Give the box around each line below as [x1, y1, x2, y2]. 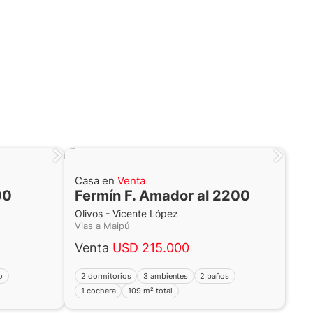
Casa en [75, 174, 117, 188]
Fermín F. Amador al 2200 [75, 187, 250, 205]
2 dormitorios [80, 270, 131, 281]
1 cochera [80, 285, 116, 296]
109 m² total [128, 285, 173, 296]
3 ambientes [143, 270, 189, 281]
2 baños [200, 270, 230, 281]
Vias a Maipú [75, 221, 136, 232]
